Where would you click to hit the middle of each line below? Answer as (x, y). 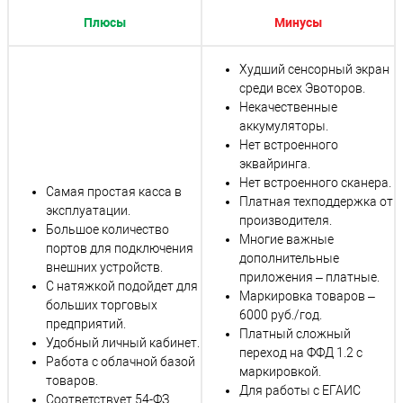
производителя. (286, 220)
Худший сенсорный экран (314, 69)
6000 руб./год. (281, 314)
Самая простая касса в (114, 191)
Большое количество (107, 229)
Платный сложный (295, 333)
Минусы (298, 22)
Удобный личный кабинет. (123, 342)
